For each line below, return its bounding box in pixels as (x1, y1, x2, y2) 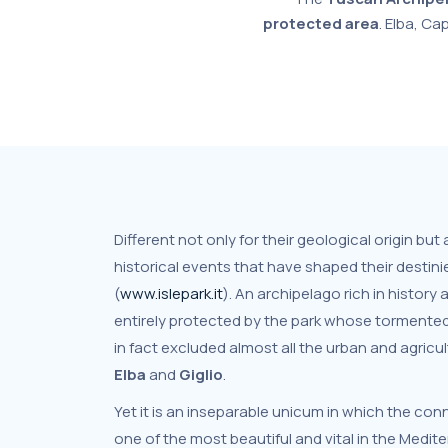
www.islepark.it (120, 283, 223, 304)
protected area (262, 13, 379, 34)
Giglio (179, 364, 223, 385)
